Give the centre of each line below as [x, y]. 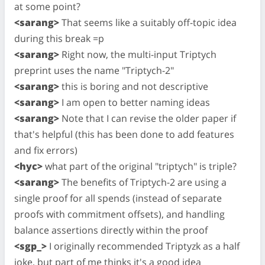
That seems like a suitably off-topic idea [148, 22]
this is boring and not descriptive [134, 86]
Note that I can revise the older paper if [148, 118]
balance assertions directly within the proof [111, 230]
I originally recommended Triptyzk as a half [143, 246]
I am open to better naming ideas [135, 102]
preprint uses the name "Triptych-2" [94, 70]
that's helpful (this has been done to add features [124, 134]
